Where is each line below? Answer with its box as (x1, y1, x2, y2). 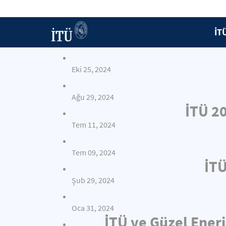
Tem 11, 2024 (72, 120, 116, 130)
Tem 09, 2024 (72, 148, 116, 157)
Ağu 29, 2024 (72, 92, 114, 102)
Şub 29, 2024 (72, 176, 115, 185)
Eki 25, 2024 (72, 65, 111, 74)
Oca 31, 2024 (72, 203, 114, 213)
